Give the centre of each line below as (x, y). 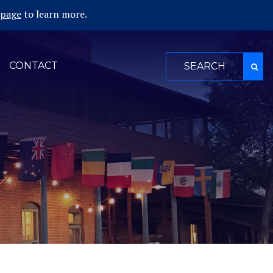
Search (180, 59)
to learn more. (54, 14)
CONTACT (34, 66)
